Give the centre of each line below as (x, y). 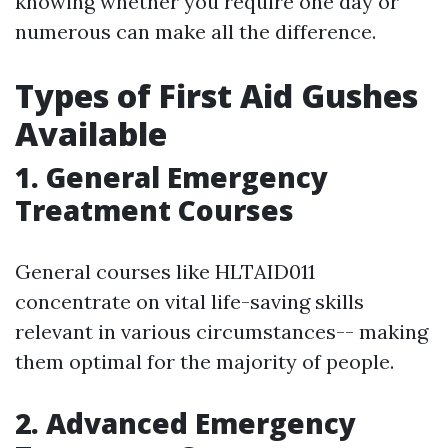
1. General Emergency (171, 177)
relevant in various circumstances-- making (221, 331)
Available (91, 133)
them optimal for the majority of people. (204, 361)
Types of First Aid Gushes (216, 95)
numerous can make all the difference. (195, 31)
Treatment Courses (154, 210)
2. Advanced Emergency (185, 423)
